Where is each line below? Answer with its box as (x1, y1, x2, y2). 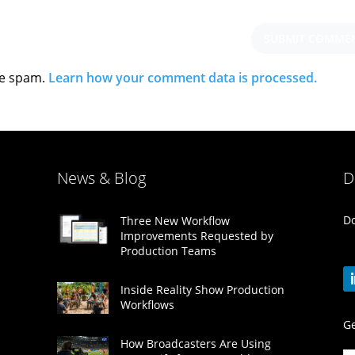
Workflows (120, 296, 174, 312)
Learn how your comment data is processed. (48, 68, 317, 86)
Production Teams (120, 242, 216, 258)
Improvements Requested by (120, 227, 273, 243)
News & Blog (56, 167, 146, 189)
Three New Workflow (120, 212, 230, 228)
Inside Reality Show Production (120, 281, 284, 297)
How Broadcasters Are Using (120, 335, 271, 351)
